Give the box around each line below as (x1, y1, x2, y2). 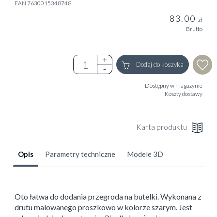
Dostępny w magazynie (145, 82, 202, 90)
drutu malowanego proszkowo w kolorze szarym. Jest (15, 202, 192, 212)
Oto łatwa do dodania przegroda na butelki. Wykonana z (15, 192, 201, 201)
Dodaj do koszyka (135, 61, 184, 69)
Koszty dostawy (165, 90, 202, 98)
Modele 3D (127, 150, 163, 159)
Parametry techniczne (45, 150, 115, 159)
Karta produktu (136, 122, 187, 132)
